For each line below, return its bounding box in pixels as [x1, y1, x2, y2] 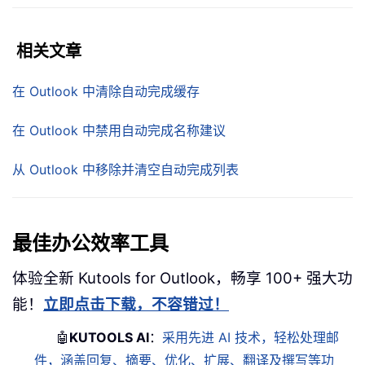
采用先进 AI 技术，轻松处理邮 [162, 328, 340, 345]
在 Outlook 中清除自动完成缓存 [12, 82, 200, 99]
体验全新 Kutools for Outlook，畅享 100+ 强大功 [12, 268, 353, 288]
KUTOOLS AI [69, 328, 150, 345]
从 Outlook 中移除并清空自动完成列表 [12, 161, 239, 178]
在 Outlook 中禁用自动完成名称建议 [12, 121, 226, 139]
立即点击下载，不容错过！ [43, 294, 229, 314]
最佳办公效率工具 [12, 230, 169, 257]
